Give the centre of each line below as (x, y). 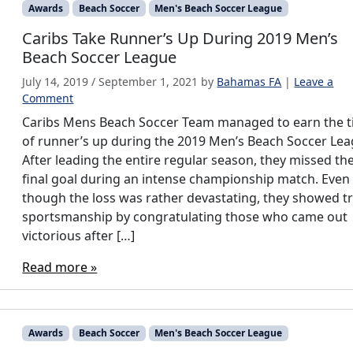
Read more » (60, 267)
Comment (48, 98)
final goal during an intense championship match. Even (186, 178)
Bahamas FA (249, 81)
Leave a (314, 81)
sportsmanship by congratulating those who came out (185, 216)
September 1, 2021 (149, 81)
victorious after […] (79, 235)
